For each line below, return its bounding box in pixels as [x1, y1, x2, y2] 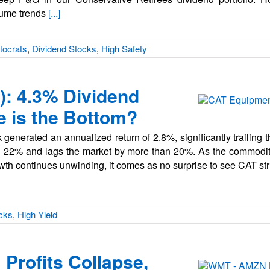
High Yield [17, 208, 57, 221]
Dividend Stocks [32, 42, 96, 55]
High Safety [101, 42, 147, 55]
